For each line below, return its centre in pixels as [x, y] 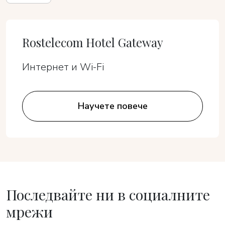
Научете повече [113, 106]
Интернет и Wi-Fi [63, 67]
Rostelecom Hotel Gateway [93, 42]
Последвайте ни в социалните [108, 194]
